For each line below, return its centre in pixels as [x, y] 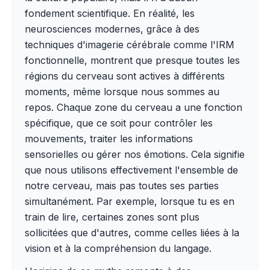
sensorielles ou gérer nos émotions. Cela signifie [135, 154]
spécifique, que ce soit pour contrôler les [119, 123]
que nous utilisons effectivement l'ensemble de [131, 170]
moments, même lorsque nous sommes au [122, 92]
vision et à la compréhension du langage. [118, 248]
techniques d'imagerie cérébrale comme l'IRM [130, 45]
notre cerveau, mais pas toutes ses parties [122, 186]
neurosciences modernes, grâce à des [112, 29]
